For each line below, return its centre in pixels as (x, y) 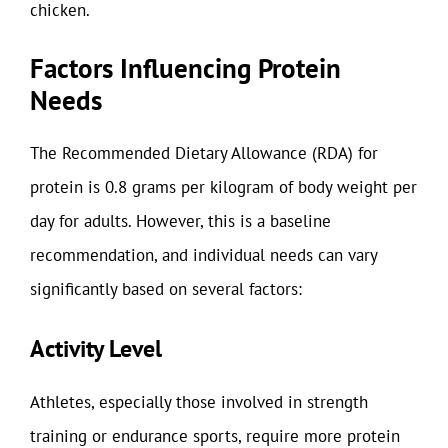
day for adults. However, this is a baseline (180, 221)
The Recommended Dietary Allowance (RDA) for (204, 153)
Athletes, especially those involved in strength (199, 401)
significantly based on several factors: (166, 289)
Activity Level (96, 348)
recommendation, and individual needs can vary (203, 255)
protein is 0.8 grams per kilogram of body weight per (223, 187)
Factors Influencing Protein (185, 68)
